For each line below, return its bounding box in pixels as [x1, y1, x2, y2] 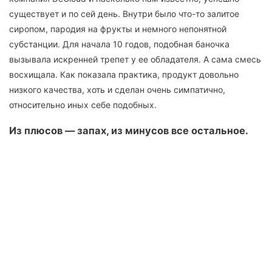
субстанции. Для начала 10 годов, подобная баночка [9, 38, 229, 49]
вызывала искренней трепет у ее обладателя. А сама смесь [9, 53, 261, 64]
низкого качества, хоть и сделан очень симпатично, [9, 84, 225, 95]
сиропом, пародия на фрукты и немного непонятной [9, 23, 226, 34]
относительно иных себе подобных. [9, 99, 157, 110]
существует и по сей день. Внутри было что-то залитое [9, 8, 239, 19]
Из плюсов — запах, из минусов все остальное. [9, 124, 248, 137]
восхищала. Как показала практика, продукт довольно [9, 69, 239, 80]
